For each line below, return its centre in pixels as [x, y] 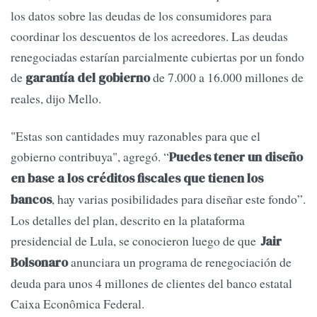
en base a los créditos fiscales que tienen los [137, 179]
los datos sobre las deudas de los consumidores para [141, 16]
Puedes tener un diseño [236, 157]
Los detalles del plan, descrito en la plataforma [128, 220]
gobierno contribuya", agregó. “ [90, 157]
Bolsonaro [39, 263]
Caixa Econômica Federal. [77, 304]
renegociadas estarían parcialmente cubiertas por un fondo [157, 57]
